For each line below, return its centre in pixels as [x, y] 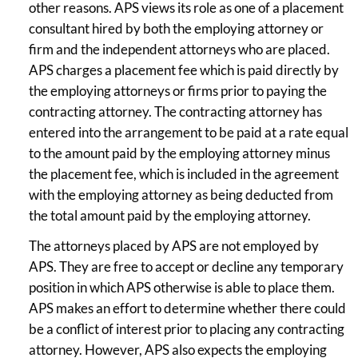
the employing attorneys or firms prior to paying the [178, 90]
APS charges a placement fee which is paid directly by [184, 70]
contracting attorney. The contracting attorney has [175, 111]
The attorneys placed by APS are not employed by [174, 245]
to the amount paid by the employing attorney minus [179, 153]
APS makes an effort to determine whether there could [187, 308]
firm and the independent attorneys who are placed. [179, 49]
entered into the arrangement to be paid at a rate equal [189, 132]
